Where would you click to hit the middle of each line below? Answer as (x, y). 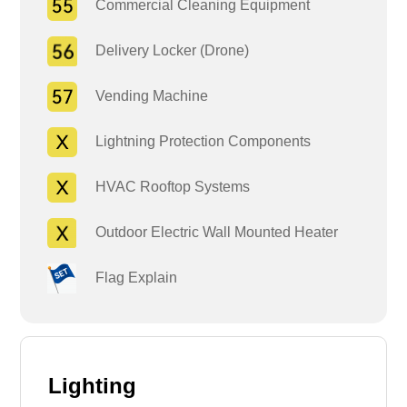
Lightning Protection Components (194, 141)
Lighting (93, 385)
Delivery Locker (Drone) (164, 50)
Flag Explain (128, 277)
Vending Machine (143, 95)
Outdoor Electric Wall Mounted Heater (208, 232)
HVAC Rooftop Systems (164, 186)
